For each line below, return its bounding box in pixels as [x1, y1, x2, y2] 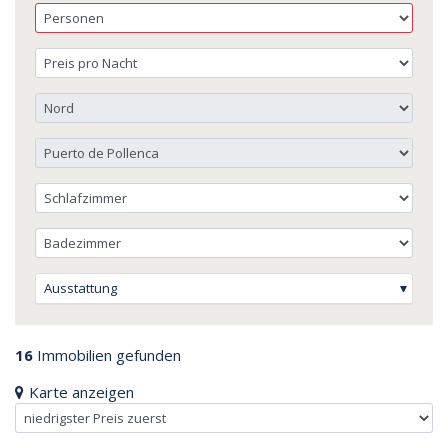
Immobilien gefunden [33, 344, 181, 365]
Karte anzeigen [29, 381, 134, 402]
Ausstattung [44, 278, 117, 297]
